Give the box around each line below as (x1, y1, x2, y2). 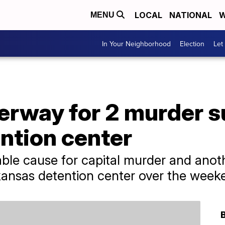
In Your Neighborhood (102, 38, 171, 49)
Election (180, 38, 204, 49)
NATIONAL (169, 10, 212, 20)
